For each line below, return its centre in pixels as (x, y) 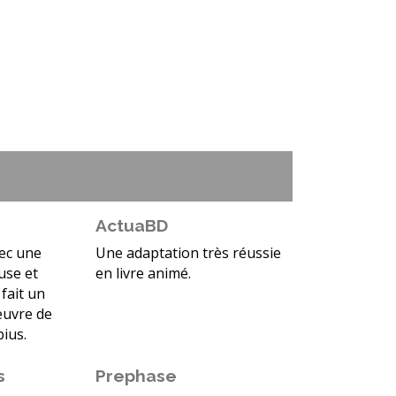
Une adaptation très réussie (188, 253)
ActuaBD (131, 226)
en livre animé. (143, 274)
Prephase (136, 376)
